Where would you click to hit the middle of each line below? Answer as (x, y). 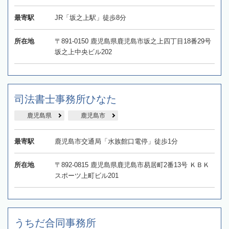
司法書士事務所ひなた (65, 99)
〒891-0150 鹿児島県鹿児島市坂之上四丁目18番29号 (133, 41)
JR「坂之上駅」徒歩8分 (90, 17)
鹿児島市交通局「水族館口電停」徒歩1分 (116, 141)
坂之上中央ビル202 (83, 52)
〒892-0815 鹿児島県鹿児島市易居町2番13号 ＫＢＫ (132, 165)
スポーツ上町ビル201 (86, 175)
